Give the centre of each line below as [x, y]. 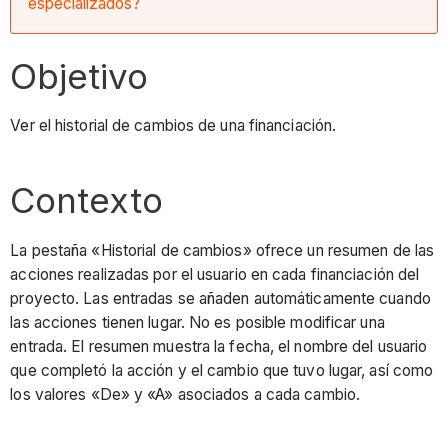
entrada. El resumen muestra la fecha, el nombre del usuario [219, 346]
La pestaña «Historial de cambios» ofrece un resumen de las [222, 250]
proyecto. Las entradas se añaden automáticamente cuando [220, 298]
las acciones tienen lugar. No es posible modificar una [197, 322]
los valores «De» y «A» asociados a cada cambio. [185, 394]
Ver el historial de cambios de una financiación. [173, 126]
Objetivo [79, 75]
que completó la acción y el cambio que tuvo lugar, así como [222, 370]
